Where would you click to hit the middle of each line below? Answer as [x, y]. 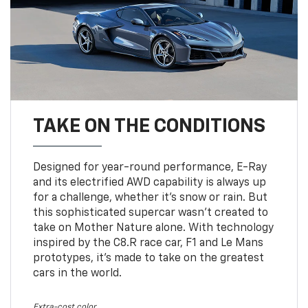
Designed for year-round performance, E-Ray [150, 167]
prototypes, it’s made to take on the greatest [148, 258]
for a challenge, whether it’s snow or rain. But [150, 198]
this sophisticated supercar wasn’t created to [150, 213]
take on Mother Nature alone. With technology [153, 228]
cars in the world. [77, 273]
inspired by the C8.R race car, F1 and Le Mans [148, 243]
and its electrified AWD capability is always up [149, 183]
